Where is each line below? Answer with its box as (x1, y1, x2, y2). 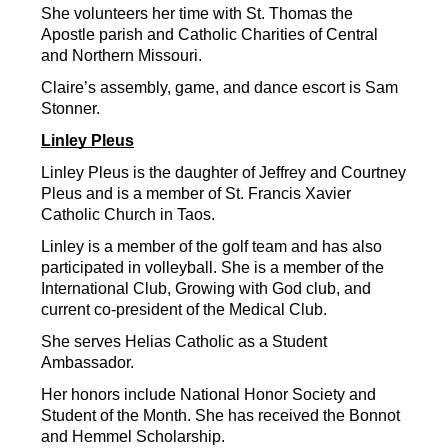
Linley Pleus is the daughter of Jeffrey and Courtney (41, 164, 406, 182)
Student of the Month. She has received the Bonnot (41, 407, 400, 425)
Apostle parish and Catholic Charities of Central (41, 26, 378, 44)
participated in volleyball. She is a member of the (41, 259, 384, 277)
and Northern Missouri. (41, 47, 202, 65)
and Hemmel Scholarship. (41, 428, 225, 446)
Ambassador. (41, 354, 134, 372)
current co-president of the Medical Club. (41, 301, 327, 319)
